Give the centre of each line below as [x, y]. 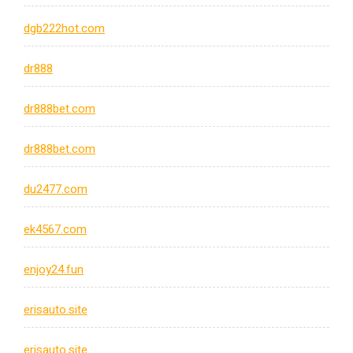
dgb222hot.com [64, 29]
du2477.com [56, 190]
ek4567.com [55, 230]
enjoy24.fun [54, 270]
